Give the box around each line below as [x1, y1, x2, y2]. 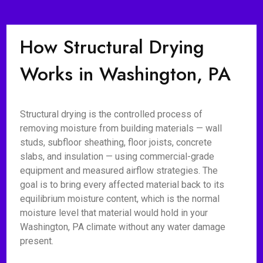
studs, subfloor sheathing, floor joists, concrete [20, 137, 213, 148]
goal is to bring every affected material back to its [20, 179, 225, 190]
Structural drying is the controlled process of [20, 109, 203, 120]
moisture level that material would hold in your [20, 207, 208, 218]
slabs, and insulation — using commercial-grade [20, 151, 215, 162]
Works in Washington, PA [20, 60, 231, 87]
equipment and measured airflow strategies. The [20, 165, 218, 176]
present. [20, 235, 54, 247]
